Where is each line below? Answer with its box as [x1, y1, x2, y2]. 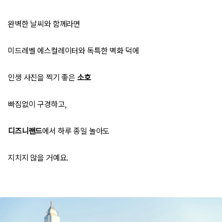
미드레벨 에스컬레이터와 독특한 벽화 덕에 [8, 46, 139, 56]
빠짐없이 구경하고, [8, 100, 67, 110]
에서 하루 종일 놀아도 [42, 126, 110, 136]
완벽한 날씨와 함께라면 [8, 19, 81, 29]
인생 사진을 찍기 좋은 [8, 73, 77, 83]
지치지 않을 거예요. [8, 153, 69, 163]
